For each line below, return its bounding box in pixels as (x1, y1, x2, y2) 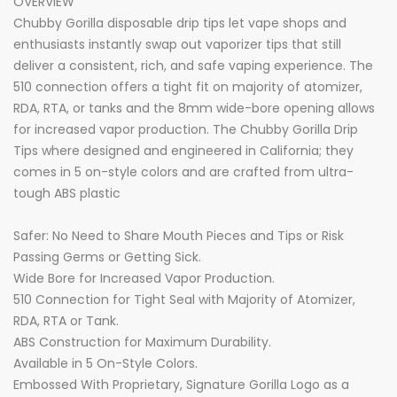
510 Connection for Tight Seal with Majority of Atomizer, (13, 291, 355, 308)
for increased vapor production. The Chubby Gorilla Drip (13, 121, 358, 138)
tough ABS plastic (13, 184, 121, 202)
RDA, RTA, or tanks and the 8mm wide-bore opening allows (13, 99, 375, 117)
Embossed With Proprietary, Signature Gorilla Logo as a (13, 376, 349, 393)
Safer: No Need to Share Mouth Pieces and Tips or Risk (13, 227, 344, 245)
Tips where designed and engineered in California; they (13, 142, 354, 160)
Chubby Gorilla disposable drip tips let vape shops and (13, 14, 346, 32)
